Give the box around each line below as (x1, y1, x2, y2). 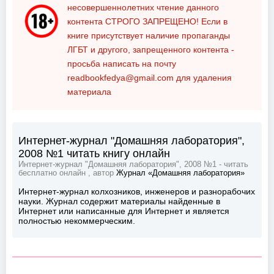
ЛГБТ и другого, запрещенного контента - (67, 45, 234, 54)
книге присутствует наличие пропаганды (67, 31, 230, 40)
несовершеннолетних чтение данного (67, 2, 219, 12)
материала (67, 87, 111, 97)
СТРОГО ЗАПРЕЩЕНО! (105, 17, 199, 26)
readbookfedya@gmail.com (67, 73, 174, 83)
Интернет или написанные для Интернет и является (18, 206, 229, 216)
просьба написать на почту (67, 59, 176, 68)
